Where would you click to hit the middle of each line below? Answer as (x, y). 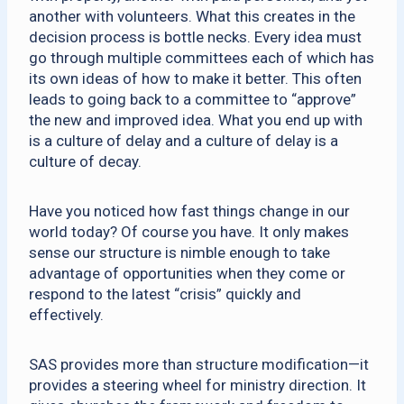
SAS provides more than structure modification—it (199, 364)
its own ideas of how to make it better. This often (195, 78)
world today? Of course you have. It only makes (189, 232)
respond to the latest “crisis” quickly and (165, 294)
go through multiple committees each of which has (202, 58)
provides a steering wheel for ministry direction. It (197, 385)
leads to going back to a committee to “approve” (193, 99)
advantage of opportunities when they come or (187, 273)
